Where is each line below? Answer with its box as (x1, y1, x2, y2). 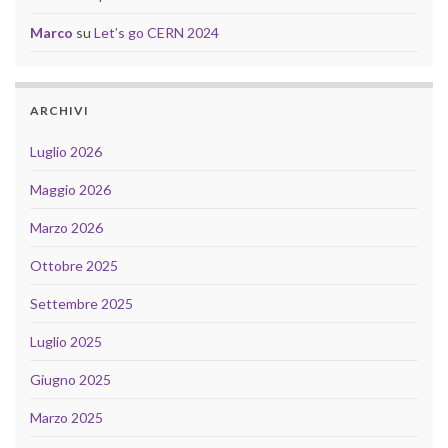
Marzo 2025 (30, 409, 103, 427)
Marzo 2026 (30, 219, 103, 237)
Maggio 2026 (30, 181, 111, 199)
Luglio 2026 (30, 143, 102, 161)
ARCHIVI (30, 103, 89, 119)
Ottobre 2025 (30, 257, 118, 275)
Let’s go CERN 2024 (94, 24, 219, 42)
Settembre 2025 (30, 295, 133, 313)
